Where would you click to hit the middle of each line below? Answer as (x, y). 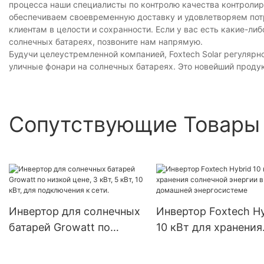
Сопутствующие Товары (134, 124)
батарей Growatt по (60, 227)
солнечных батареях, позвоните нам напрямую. (106, 42)
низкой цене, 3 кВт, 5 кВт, (75, 243)
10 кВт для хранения (209, 227)
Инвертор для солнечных (75, 212)
